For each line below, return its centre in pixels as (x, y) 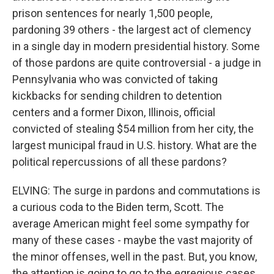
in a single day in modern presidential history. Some (136, 46)
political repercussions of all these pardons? (120, 162)
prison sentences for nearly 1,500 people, (112, 13)
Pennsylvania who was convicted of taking (115, 79)
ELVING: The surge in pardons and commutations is (136, 191)
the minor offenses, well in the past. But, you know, (135, 257)
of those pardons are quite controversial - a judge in (137, 63)
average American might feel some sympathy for (131, 224)
